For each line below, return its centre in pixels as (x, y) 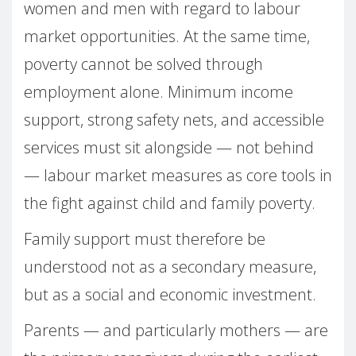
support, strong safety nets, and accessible (174, 120)
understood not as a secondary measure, (170, 267)
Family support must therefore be (145, 239)
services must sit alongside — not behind (169, 148)
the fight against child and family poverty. (170, 203)
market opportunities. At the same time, (167, 37)
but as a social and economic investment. (170, 295)
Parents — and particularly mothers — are (176, 331)
